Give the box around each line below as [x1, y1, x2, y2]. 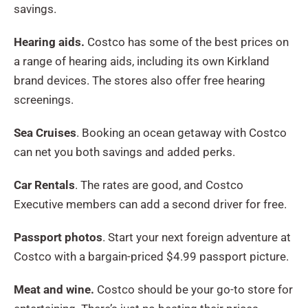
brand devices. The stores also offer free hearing [14, 73, 265, 87]
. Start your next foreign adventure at [102, 230, 291, 244]
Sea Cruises [14, 125, 76, 140]
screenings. [14, 92, 74, 107]
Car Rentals [14, 177, 75, 192]
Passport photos [14, 230, 102, 244]
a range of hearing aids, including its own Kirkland [14, 54, 269, 68]
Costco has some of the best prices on [87, 34, 289, 49]
